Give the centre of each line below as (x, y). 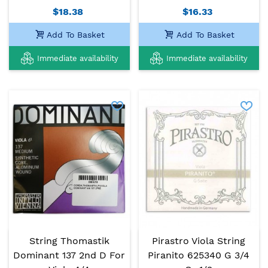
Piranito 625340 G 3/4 (199, 255)
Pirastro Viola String (199, 240)
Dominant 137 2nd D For (69, 255)
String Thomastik (69, 240)
